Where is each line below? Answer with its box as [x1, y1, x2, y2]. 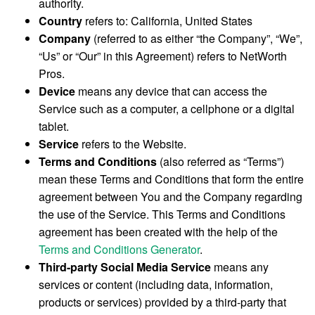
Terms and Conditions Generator [39, 241, 200, 257]
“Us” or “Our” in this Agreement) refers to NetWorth [39, 48, 287, 64]
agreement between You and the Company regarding [39, 188, 302, 205]
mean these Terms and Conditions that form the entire [39, 171, 304, 187]
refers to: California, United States [82, 13, 252, 29]
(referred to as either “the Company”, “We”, [91, 30, 302, 46]
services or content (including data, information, [39, 276, 273, 292]
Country [39, 13, 82, 29]
